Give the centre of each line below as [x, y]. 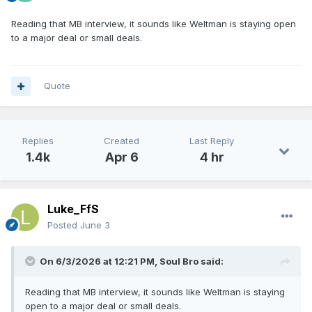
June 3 [95, 225]
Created [122, 141]
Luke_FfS [73, 209]
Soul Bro [179, 262]
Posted [64, 225]
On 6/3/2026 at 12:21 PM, [100, 262]
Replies [38, 141]
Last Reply [212, 141]
